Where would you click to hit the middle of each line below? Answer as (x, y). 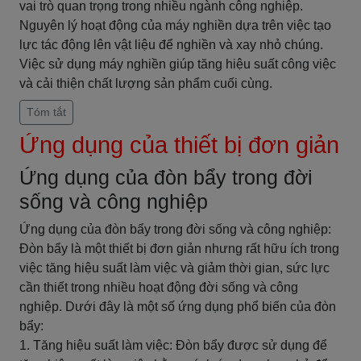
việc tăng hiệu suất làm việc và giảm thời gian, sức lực (174, 268)
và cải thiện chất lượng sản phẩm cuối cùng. (146, 83)
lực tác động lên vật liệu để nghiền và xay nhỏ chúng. (171, 45)
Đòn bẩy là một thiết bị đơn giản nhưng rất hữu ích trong (179, 249)
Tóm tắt (46, 112)
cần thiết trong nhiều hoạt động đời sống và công (159, 287)
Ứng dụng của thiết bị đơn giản (179, 145)
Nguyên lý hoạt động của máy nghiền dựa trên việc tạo (175, 25)
